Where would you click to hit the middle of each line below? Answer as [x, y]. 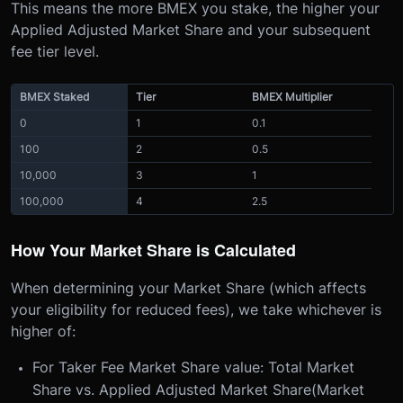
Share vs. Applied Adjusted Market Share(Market [198, 389]
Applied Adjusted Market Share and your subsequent [191, 29]
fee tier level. [55, 51]
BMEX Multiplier [292, 96]
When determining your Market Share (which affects [188, 287]
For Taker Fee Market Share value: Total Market [193, 367]
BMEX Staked [54, 96]
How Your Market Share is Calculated [153, 250]
